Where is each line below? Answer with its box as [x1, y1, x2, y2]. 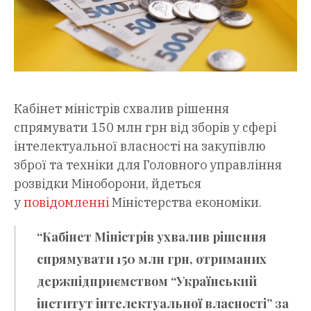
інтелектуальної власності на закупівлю [14, 138, 265, 155]
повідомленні [24, 194, 109, 211]
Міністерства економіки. [109, 194, 262, 211]
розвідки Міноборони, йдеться [14, 176, 201, 192]
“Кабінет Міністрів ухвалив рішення [37, 228, 267, 246]
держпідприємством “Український [37, 273, 257, 290]
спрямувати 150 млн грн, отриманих [37, 251, 267, 268]
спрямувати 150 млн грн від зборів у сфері [14, 119, 276, 136]
